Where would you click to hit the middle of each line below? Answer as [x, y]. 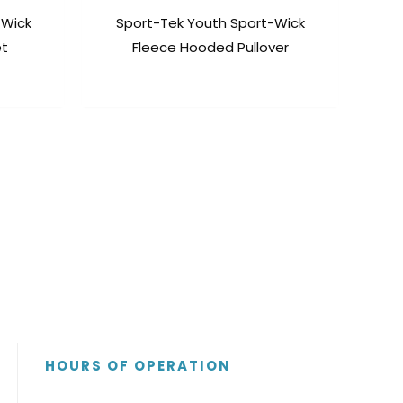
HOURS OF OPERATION [139, 366]
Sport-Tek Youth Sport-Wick [210, 23]
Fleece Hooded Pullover [210, 48]
